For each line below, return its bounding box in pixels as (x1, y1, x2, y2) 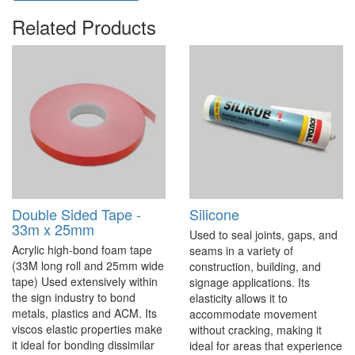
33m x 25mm (12, 219, 94, 240)
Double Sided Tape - (12, 204, 141, 225)
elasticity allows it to (189, 290, 288, 307)
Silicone (189, 204, 239, 225)
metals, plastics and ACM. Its (12, 305, 157, 322)
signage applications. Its (189, 274, 310, 291)
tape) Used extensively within (12, 273, 158, 290)
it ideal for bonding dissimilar (12, 337, 155, 353)
